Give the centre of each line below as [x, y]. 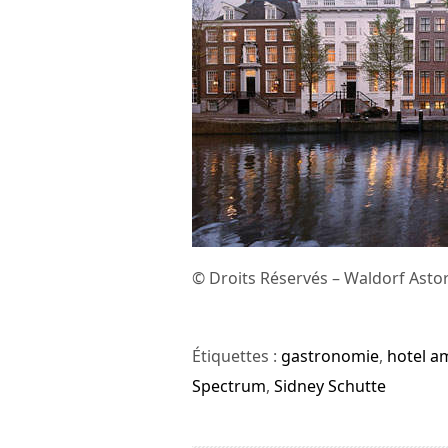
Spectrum [229, 386]
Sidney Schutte [330, 386]
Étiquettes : [236, 356]
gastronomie [330, 356]
